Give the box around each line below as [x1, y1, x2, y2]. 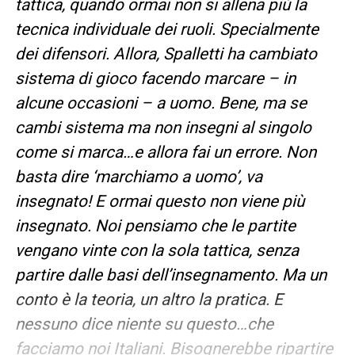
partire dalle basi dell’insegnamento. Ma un [14, 265, 326, 284]
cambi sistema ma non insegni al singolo [14, 117, 311, 137]
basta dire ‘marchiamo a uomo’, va [14, 166, 262, 186]
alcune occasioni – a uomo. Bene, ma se [14, 93, 307, 113]
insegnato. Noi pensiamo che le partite [14, 216, 296, 235]
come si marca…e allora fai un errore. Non [14, 142, 316, 162]
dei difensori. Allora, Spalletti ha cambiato [14, 44, 317, 63]
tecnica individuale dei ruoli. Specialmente [14, 19, 319, 39]
